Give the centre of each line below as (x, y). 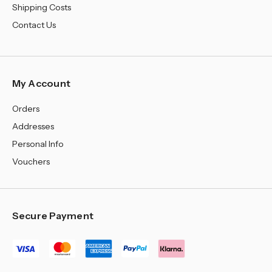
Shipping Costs (41, 7)
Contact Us (34, 25)
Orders (25, 109)
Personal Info (38, 144)
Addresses (33, 127)
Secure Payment (53, 215)
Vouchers (31, 162)
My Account (41, 83)
